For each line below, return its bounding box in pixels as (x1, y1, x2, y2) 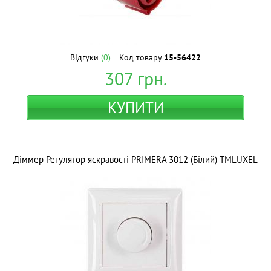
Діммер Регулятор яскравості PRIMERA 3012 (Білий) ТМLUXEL (13, 154, 258, 165)
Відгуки (70, 52, 101, 63)
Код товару (119, 52, 164, 63)
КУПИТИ (107, 98, 164, 117)
